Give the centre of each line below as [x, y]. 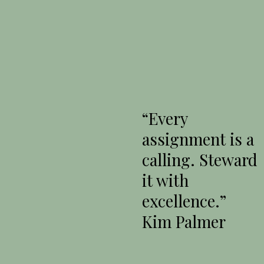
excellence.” [186, 200]
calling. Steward [199, 159]
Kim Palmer [184, 221]
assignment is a [198, 138]
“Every [164, 118]
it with [165, 180]
